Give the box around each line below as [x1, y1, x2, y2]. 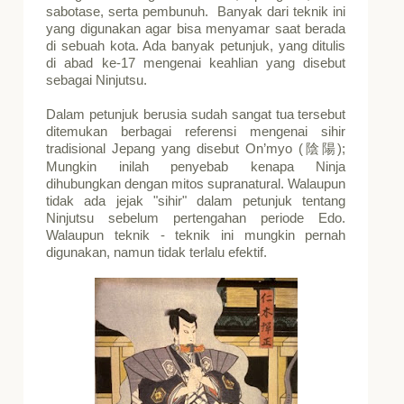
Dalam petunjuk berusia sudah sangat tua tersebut [46, 106, 346, 122]
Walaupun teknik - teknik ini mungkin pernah [46, 227, 346, 243]
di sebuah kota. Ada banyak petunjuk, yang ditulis [46, 38, 346, 53]
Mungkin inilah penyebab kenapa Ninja [46, 159, 346, 174]
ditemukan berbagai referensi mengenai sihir [46, 124, 346, 139]
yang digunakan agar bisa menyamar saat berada [46, 21, 346, 36]
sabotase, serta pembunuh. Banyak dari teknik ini [46, 4, 346, 19]
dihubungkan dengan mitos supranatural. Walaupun [46, 176, 346, 191]
